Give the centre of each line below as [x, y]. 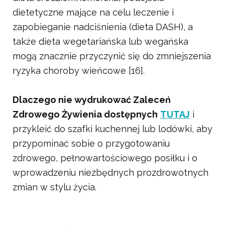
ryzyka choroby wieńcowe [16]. [79, 71]
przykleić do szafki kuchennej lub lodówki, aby [113, 129]
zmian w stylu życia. [54, 187]
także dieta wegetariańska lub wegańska [100, 42]
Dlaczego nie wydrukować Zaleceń [92, 100]
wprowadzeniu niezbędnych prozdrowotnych [110, 173]
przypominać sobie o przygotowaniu [91, 144]
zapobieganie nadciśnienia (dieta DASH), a [103, 27]
